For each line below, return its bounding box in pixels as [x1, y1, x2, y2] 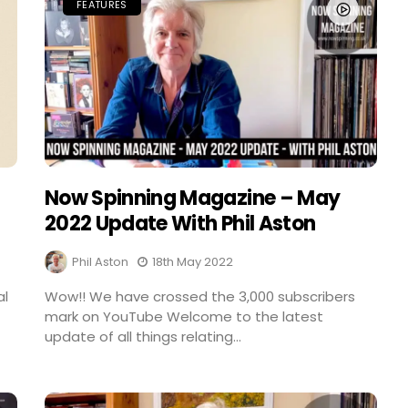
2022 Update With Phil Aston [45, 209, 316, 238]
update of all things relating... [45, 326, 242, 346]
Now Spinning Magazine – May [45, 183, 341, 212]
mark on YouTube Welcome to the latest [45, 306, 324, 326]
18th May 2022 [152, 252, 234, 270]
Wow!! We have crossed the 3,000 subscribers [45, 286, 356, 306]
